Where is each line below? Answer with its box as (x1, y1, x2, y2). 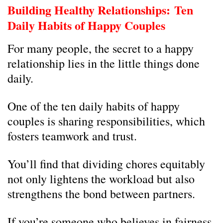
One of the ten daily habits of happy (7, 98, 180, 114)
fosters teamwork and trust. (7, 128, 137, 144)
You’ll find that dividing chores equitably (7, 156, 205, 172)
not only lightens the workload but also (7, 171, 195, 187)
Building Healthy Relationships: (7, 1, 174, 18)
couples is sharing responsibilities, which (7, 113, 205, 129)
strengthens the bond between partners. (7, 186, 195, 202)
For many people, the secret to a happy (7, 40, 194, 56)
